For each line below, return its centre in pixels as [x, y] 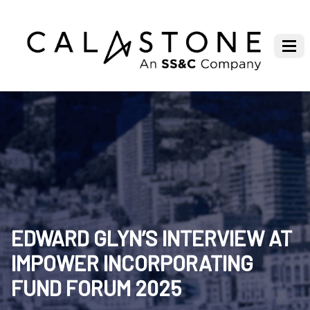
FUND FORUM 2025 [96, 288]
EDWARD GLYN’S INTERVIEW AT [152, 238]
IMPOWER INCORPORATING [132, 263]
